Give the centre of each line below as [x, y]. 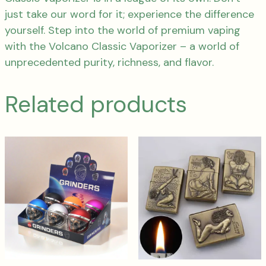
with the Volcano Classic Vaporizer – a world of [122, 47]
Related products [96, 104]
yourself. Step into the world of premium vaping [123, 31]
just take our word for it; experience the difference [129, 15]
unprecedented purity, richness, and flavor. [109, 63]
